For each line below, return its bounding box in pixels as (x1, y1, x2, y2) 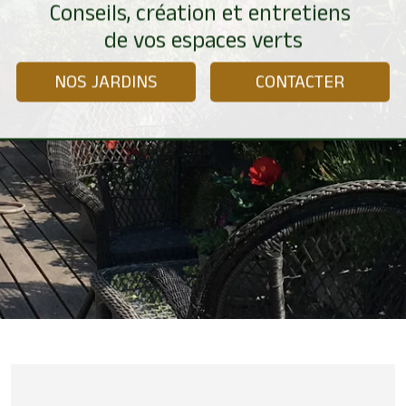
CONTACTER (256, 69, 344, 95)
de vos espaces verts (103, 24, 303, 57)
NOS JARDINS (54, 69, 158, 95)
